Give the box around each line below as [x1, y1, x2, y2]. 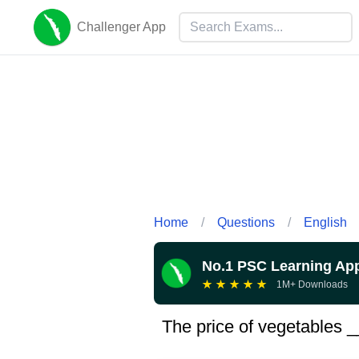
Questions [217, 215, 275, 229]
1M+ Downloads [276, 278, 348, 290]
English [304, 215, 347, 229]
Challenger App [77, 20, 166, 34]
